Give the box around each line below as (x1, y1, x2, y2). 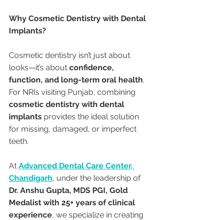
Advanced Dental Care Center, (19, 161, 135, 171)
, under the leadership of (53, 173, 142, 183)
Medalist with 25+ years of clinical (9, 198, 137, 208)
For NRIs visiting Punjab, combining (9, 87, 137, 97)
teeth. (9, 137, 28, 146)
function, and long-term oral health (9, 75, 143, 85)
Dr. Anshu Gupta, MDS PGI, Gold (9, 186, 130, 195)
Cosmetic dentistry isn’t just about (9, 51, 132, 60)
